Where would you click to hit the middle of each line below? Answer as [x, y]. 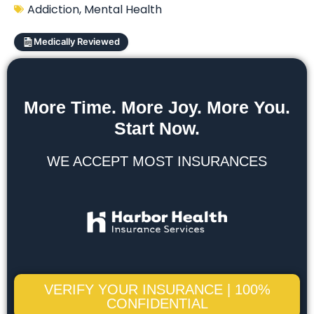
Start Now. [157, 128]
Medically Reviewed [77, 42]
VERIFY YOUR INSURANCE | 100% [157, 289]
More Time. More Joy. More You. [157, 107]
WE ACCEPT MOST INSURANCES [157, 161]
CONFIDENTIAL [157, 303]
